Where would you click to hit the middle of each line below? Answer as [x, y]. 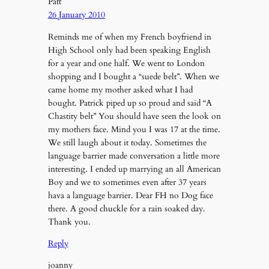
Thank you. [69, 222]
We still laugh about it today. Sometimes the [127, 142]
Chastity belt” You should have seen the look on [134, 116]
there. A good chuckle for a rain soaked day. [126, 208]
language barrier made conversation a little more [134, 156]
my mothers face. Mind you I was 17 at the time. [134, 129]
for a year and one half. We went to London [126, 63]
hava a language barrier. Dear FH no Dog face [130, 195]
